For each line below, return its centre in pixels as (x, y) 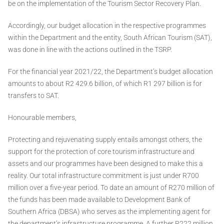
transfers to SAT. (33, 96)
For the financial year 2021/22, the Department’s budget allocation (110, 72)
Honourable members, (42, 118)
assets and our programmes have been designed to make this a (105, 164)
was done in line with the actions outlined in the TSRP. (90, 50)
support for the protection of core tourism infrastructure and (101, 152)
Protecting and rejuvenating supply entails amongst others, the (105, 140)
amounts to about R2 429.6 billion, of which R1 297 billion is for (105, 84)
